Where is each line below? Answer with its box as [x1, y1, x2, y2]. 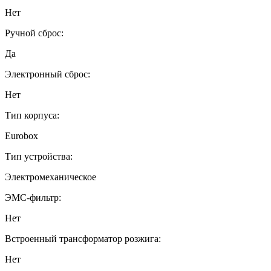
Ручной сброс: [5, 27, 64, 38]
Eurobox [5, 130, 38, 141]
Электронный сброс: [5, 68, 90, 79]
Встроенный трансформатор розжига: [5, 233, 161, 244]
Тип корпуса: [5, 109, 59, 120]
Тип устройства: [5, 151, 73, 162]
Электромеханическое [5, 171, 96, 182]
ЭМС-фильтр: [5, 192, 61, 203]
